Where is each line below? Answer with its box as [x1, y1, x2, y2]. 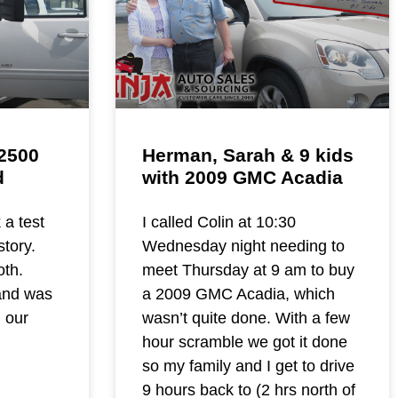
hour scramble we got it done [141, 333, 347, 352]
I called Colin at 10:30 [141, 213, 296, 232]
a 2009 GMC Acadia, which [141, 285, 335, 304]
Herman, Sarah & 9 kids [141, 145, 354, 166]
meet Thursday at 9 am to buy [141, 261, 354, 280]
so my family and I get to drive [141, 357, 354, 376]
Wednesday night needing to [141, 237, 345, 256]
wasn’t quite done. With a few [141, 309, 350, 328]
